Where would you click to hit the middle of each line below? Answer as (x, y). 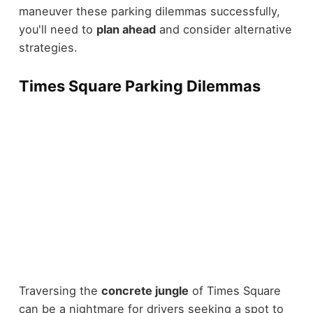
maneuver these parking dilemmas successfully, (149, 12)
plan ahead (126, 30)
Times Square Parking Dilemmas (139, 86)
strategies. (48, 48)
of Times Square (234, 291)
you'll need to (57, 30)
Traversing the (60, 291)
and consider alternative (224, 30)
